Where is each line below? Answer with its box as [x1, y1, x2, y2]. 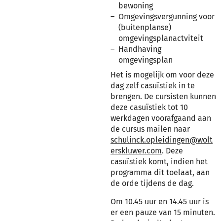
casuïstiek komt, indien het [110, 157, 208, 166]
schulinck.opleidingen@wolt [110, 135, 213, 145]
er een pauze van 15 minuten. [110, 208, 215, 217]
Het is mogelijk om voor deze [110, 70, 214, 79]
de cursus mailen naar [110, 124, 190, 134]
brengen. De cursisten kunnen [110, 92, 216, 101]
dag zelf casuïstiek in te [110, 81, 195, 90]
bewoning [118, 1, 153, 10]
